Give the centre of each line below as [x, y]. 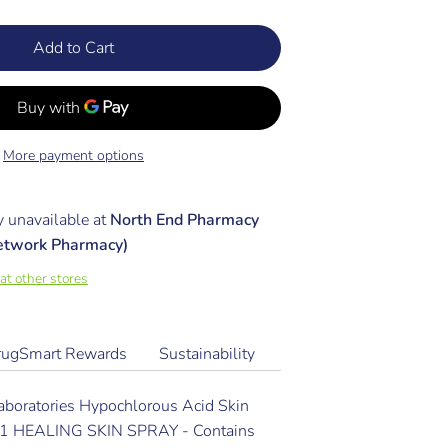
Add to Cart [73, 48]
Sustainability [206, 354]
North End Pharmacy [184, 220]
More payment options [73, 156]
